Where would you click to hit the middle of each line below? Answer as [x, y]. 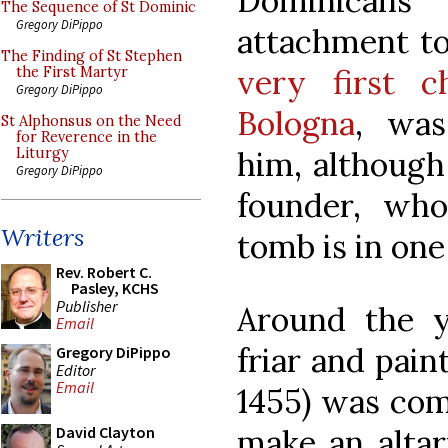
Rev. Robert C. [104, 272]
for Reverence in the [86, 137]
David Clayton [105, 432]
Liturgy [42, 153]
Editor [75, 369]
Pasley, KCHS [115, 288]
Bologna [296, 123]
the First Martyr [72, 72]
